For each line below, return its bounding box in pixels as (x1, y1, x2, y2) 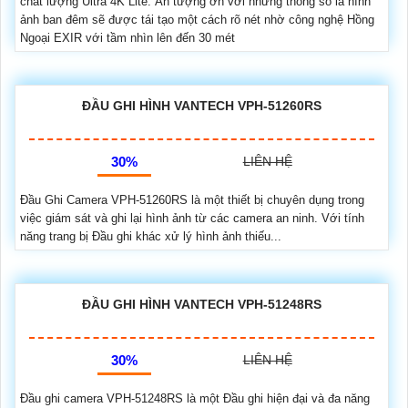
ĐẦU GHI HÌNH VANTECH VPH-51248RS (82, 297, 321, 312)
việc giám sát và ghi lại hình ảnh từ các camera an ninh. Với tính (20, 211, 364, 226)
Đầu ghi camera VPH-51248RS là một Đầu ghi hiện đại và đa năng (20, 392, 370, 406)
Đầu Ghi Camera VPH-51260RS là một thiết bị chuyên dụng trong (20, 193, 364, 208)
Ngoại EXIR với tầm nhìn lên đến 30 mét (20, 31, 235, 46)
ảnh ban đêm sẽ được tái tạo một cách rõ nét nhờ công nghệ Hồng (20, 13, 374, 27)
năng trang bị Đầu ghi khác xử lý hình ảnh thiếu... (20, 229, 281, 244)
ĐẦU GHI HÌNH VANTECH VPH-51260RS (82, 98, 321, 114)
